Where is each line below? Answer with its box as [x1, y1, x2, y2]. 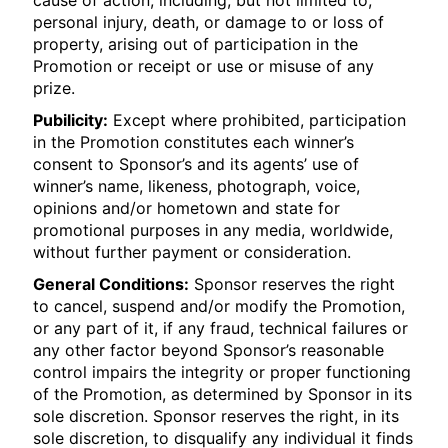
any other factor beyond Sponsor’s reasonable [33, 340, 385, 360]
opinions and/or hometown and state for [33, 198, 341, 218]
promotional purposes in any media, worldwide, [33, 220, 394, 240]
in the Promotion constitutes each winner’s [33, 132, 355, 152]
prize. [33, 78, 76, 98]
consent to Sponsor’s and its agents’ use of [33, 154, 360, 174]
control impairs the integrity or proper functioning [33, 362, 412, 382]
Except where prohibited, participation [108, 110, 407, 130]
